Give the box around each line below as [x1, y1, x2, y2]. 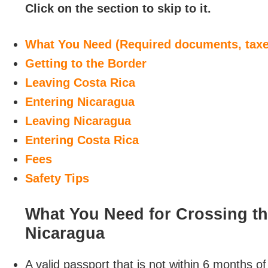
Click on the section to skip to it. [25, 2, 211, 15]
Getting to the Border [25, 57, 147, 70]
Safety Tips [25, 172, 89, 185]
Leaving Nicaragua [25, 114, 131, 127]
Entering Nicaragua [25, 95, 135, 108]
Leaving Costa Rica [25, 76, 135, 89]
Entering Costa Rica [25, 133, 139, 147]
